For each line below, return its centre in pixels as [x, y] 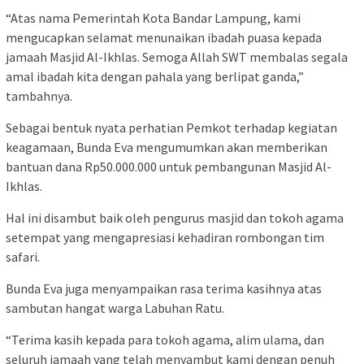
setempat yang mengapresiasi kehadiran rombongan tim [165, 238]
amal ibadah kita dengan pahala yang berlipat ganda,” [155, 77]
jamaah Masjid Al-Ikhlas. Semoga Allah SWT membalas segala [177, 57]
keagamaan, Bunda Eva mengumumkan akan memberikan [167, 147]
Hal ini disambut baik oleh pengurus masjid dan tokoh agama [175, 218]
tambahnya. [39, 96]
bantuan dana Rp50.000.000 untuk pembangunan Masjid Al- [169, 167]
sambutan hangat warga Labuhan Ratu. [115, 308]
